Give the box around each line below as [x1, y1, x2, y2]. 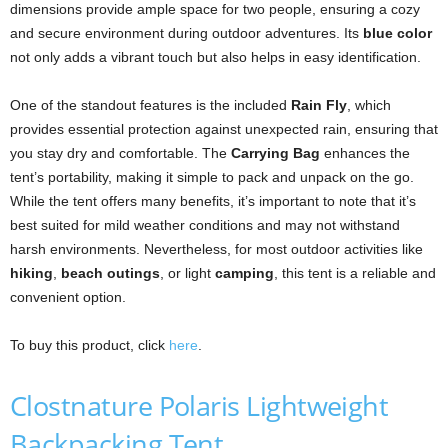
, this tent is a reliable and [274, 265, 436, 282]
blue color [363, 25, 432, 42]
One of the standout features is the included [10, 97, 291, 114]
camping [215, 265, 274, 282]
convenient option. [10, 289, 126, 306]
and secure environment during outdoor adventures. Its [10, 25, 363, 42]
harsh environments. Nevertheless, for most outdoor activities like [10, 241, 423, 258]
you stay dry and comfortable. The [10, 145, 231, 162]
